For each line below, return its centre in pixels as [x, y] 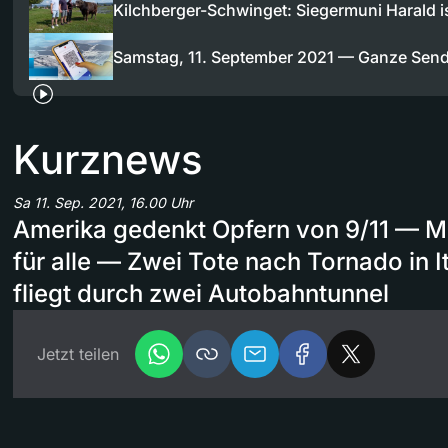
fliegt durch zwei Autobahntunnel [201, 294]
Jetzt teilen [78, 354]
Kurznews [108, 160]
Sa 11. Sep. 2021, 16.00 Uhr [103, 203]
